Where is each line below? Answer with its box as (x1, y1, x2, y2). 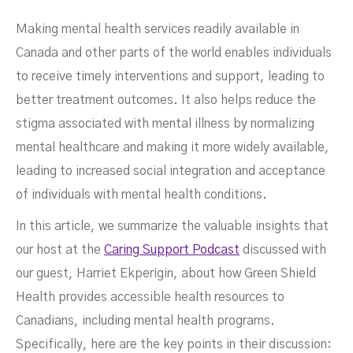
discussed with (240, 243, 326, 256)
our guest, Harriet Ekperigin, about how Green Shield (16, 267, 316, 280)
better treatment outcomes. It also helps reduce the (16, 94, 316, 106)
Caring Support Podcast (104, 243, 240, 256)
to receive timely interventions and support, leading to (16, 70, 325, 83)
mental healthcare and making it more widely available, (16, 141, 329, 154)
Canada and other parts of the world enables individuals (16, 46, 332, 59)
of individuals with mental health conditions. (16, 188, 267, 201)
